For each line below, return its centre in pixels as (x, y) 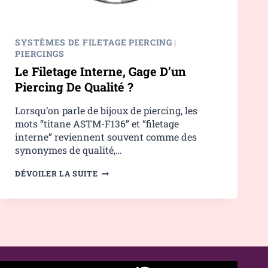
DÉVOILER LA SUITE (57, 174)
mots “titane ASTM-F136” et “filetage (97, 124)
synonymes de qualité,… (69, 150)
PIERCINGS (40, 54)
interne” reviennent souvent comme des (106, 137)
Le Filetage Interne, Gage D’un (101, 71)
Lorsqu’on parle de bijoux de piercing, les (106, 111)
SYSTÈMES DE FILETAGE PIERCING (94, 42)
